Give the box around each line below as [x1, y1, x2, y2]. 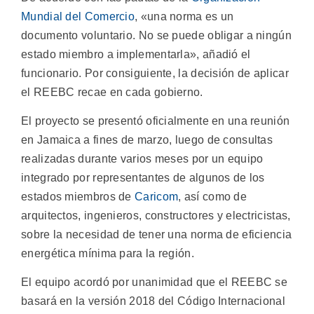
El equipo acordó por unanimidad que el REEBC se [21, 276, 288, 289]
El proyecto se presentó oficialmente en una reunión [21, 115, 290, 128]
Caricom [135, 191, 179, 203]
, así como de [178, 191, 247, 203]
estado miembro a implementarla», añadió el [21, 48, 251, 60]
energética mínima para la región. [21, 247, 194, 260]
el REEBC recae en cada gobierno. [21, 86, 203, 98]
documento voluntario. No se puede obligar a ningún [21, 29, 292, 41]
